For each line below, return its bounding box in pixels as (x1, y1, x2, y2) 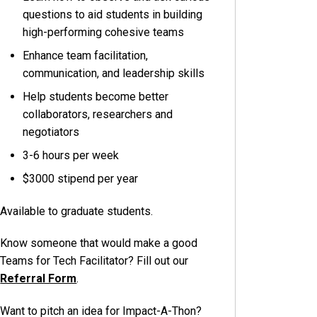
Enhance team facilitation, (23, 48, 149, 62)
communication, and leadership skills (23, 66, 205, 80)
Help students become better (23, 89, 169, 103)
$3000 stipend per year (23, 171, 139, 185)
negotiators (23, 125, 80, 139)
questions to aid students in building (23, 7, 203, 21)
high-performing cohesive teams (23, 25, 185, 39)
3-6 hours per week (23, 148, 120, 162)
